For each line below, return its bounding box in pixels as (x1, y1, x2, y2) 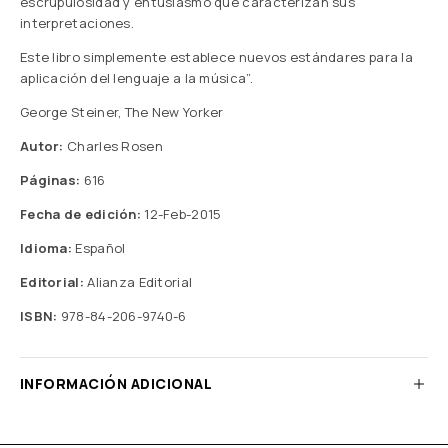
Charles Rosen (67, 137, 163, 155)
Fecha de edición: (20, 205, 141, 223)
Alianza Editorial (83, 273, 193, 291)
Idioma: (20, 239, 73, 257)
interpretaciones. (20, 14, 134, 32)
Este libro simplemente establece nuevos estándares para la (20, 48, 413, 66)
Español (72, 239, 126, 257)
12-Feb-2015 (140, 205, 222, 223)
